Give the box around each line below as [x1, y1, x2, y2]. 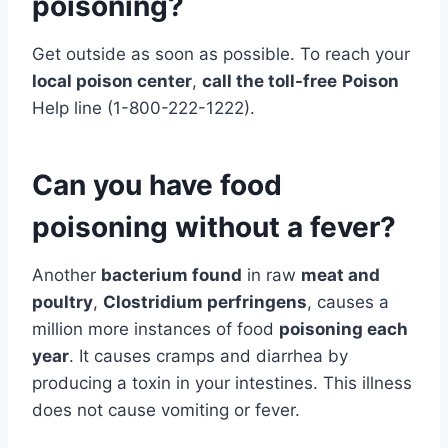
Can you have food [32, 168, 282, 203]
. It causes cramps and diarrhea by [69, 346, 348, 367]
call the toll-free [202, 71, 337, 92]
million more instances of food [32, 319, 279, 340]
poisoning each [279, 319, 408, 340]
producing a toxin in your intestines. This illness [32, 373, 412, 394]
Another [32, 265, 101, 286]
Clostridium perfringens [103, 292, 307, 313]
